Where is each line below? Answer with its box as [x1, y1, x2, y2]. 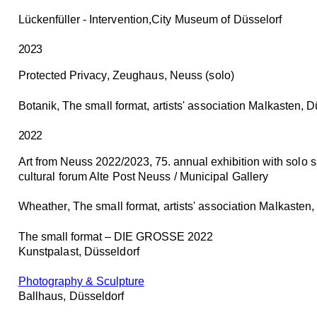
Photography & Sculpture [18, 275, 144, 287]
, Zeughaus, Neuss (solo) [106, 69, 234, 82]
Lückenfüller [18, 13, 80, 25]
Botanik [18, 99, 57, 112]
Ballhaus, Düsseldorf [18, 289, 125, 302]
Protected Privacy [18, 69, 107, 82]
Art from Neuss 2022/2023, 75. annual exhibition [18, 155, 260, 168]
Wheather [18, 200, 67, 213]
